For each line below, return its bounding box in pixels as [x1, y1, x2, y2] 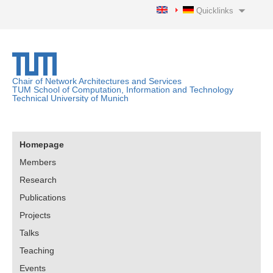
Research [19, 175, 57, 185]
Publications [19, 193, 66, 202]
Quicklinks [196, 6, 233, 15]
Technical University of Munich [12, 93, 129, 103]
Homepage [19, 140, 64, 149]
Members [19, 157, 56, 167]
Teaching [19, 246, 54, 255]
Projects [19, 210, 51, 220]
